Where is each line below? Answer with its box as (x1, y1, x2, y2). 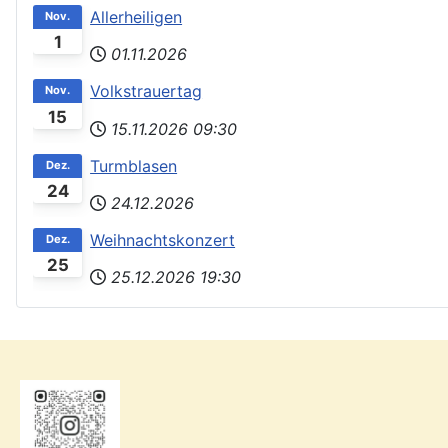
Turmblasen (90, 155, 178, 176)
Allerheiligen (90, 7, 183, 27)
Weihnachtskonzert (90, 230, 236, 251)
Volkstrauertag (90, 81, 203, 102)
